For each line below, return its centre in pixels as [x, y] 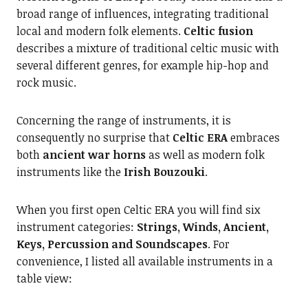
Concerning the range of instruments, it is [123, 121]
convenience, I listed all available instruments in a [144, 262]
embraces [253, 138]
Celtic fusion [218, 31]
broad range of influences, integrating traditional [142, 14]
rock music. [46, 83]
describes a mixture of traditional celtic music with [147, 48]
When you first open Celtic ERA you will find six [138, 210]
